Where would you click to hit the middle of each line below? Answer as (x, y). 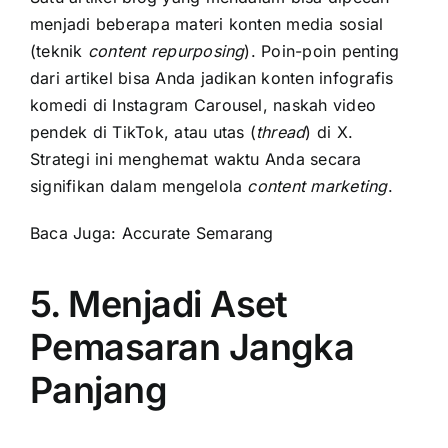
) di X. (329, 131)
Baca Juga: (76, 232)
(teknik (59, 50)
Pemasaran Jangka (192, 346)
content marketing (317, 185)
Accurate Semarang (197, 232)
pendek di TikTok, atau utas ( (143, 131)
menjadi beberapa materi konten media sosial (207, 23)
